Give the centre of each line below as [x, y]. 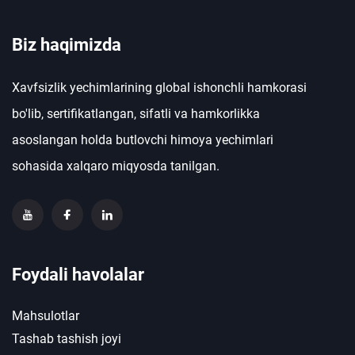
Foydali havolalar [78, 275]
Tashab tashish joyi [67, 339]
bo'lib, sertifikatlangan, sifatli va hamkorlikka [136, 114]
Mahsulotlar [46, 316]
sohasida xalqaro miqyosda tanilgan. [116, 166]
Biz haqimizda [67, 45]
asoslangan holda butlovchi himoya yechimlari [143, 140]
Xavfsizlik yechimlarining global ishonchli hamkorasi [159, 88]
